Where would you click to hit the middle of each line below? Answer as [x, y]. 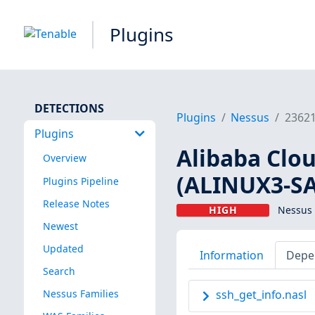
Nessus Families [81, 294]
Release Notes [76, 203]
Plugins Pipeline [81, 181]
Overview [64, 158]
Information [231, 255]
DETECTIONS [69, 108]
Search [59, 271]
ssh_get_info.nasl [261, 295]
